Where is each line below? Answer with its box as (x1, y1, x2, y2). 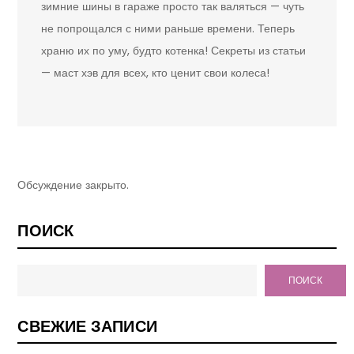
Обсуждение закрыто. (17, 177, 130, 194)
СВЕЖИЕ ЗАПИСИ (17, 315, 158, 338)
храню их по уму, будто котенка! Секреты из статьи (41, 43, 307, 59)
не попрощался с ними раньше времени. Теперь (41, 21, 296, 37)
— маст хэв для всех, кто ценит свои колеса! (41, 65, 270, 81)
